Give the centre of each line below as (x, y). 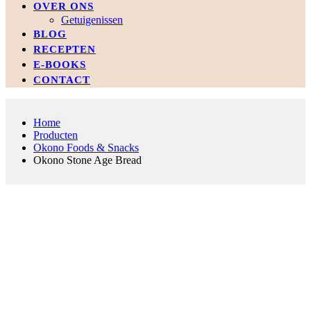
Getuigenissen (92, 19)
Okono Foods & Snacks (86, 147)
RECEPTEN (65, 49)
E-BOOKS (60, 64)
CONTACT (62, 79)
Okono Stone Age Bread (87, 160)
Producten (56, 135)
